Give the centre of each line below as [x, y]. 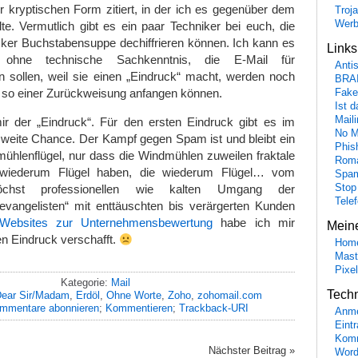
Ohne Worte [134, 296]
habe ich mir [254, 223]
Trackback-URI [213, 308]
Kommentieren [139, 308]
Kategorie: [86, 283]
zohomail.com [230, 296]
